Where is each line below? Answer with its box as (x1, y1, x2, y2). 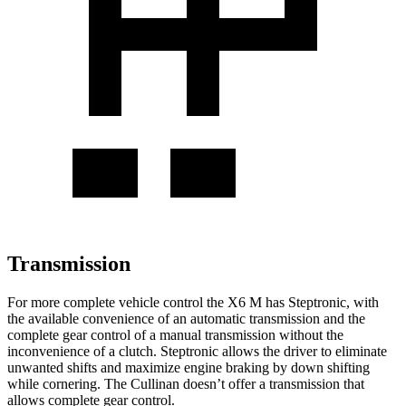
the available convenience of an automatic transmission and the (7, 310, 365, 326)
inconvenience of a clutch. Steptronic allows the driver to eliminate (7, 343, 387, 359)
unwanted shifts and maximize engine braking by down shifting (7, 359, 370, 375)
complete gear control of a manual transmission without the (7, 326, 343, 343)
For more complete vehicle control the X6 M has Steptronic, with (7, 294, 379, 310)
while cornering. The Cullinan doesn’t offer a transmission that (7, 375, 364, 391)
